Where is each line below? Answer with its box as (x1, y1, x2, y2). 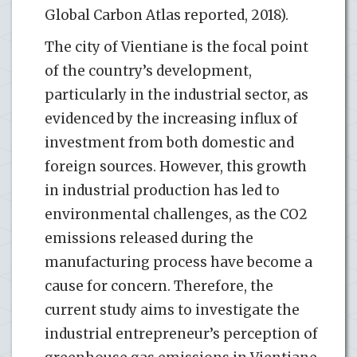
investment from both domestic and (45, 133, 294, 151)
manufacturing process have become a (45, 253, 312, 271)
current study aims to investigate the (45, 300, 300, 319)
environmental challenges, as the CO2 (45, 205, 308, 223)
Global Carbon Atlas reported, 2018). (45, 6, 288, 24)
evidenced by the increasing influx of (45, 109, 298, 127)
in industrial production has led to (45, 181, 280, 199)
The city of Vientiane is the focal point (45, 37, 308, 56)
